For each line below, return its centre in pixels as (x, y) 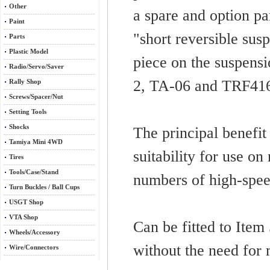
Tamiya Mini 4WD (36, 142)
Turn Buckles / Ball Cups (44, 187)
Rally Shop (25, 82)
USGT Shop (26, 202)
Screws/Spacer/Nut (36, 97)
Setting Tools (28, 112)
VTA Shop (24, 217)
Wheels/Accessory (35, 232)
